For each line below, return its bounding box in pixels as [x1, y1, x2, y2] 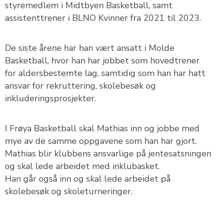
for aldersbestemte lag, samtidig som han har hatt [5, 67, 205, 79]
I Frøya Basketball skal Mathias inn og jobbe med [5, 123, 200, 134]
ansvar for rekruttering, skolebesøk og [5, 80, 156, 92]
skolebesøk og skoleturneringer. [5, 186, 132, 197]
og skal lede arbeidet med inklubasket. [5, 160, 160, 172]
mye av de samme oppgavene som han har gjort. [5, 135, 199, 147]
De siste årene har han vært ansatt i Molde [5, 42, 174, 54]
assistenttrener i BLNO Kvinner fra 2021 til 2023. [5, 12, 201, 24]
